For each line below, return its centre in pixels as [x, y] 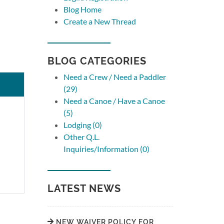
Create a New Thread [100, 21]
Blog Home [83, 9]
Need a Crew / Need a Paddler [115, 77]
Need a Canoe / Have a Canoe [114, 101]
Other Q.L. [82, 137]
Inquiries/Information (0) [107, 149]
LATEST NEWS [84, 188]
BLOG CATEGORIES [97, 61]
